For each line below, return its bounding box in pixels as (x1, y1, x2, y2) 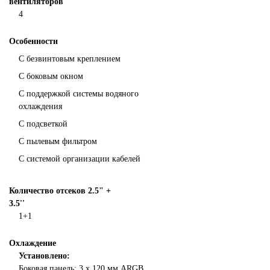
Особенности (9, 37, 58, 46)
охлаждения (19, 102, 62, 111)
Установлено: (19, 251, 70, 260)
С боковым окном (19, 72, 83, 81)
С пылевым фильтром (19, 137, 97, 146)
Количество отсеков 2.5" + (9, 186, 111, 195)
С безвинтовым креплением (19, 54, 121, 63)
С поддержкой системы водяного (19, 89, 139, 98)
